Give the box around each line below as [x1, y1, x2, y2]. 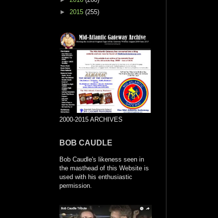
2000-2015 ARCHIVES [59, 116, 123, 124]
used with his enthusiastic [59, 173, 132, 181]
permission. [59, 182, 92, 190]
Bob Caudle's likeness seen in [59, 156, 144, 163]
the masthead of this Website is [59, 164, 149, 172]
